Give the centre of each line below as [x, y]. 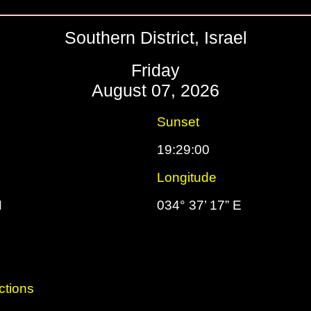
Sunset [178, 122]
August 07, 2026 [155, 90]
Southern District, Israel [155, 37]
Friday [155, 70]
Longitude [187, 177]
